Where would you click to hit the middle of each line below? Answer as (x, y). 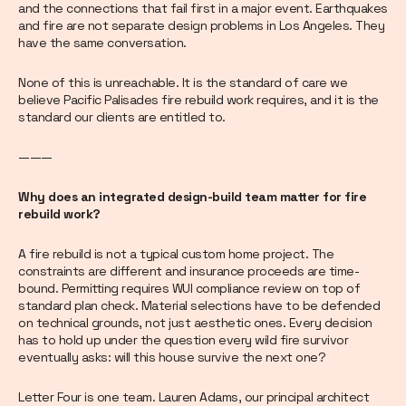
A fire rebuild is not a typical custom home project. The (176, 254)
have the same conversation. (102, 43)
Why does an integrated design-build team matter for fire (192, 197)
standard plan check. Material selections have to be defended (199, 306)
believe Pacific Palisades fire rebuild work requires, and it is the (198, 100)
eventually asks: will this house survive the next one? (172, 358)
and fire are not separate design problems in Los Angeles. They (201, 26)
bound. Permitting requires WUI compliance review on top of (189, 289)
